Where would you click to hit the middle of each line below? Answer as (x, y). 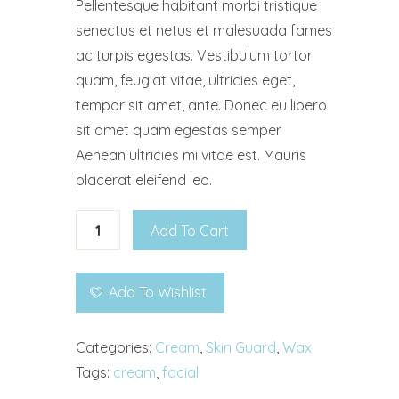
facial (180, 373)
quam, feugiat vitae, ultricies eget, (185, 81)
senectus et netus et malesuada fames (204, 31)
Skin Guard (240, 348)
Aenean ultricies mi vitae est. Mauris (191, 155)
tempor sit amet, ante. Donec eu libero (201, 106)
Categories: (115, 348)
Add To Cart (189, 230)
